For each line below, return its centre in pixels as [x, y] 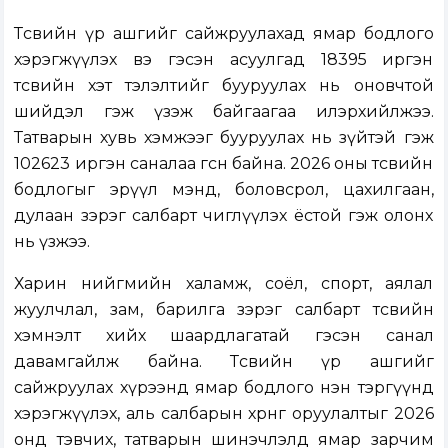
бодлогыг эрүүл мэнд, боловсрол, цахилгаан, [224, 190]
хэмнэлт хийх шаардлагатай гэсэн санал [224, 336]
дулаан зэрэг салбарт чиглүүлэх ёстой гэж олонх [224, 216]
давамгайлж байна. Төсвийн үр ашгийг [224, 362]
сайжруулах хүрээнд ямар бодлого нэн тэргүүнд [224, 388]
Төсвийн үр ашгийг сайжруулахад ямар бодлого [224, 34]
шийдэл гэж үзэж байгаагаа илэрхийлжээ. [224, 112]
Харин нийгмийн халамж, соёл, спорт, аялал [224, 284]
